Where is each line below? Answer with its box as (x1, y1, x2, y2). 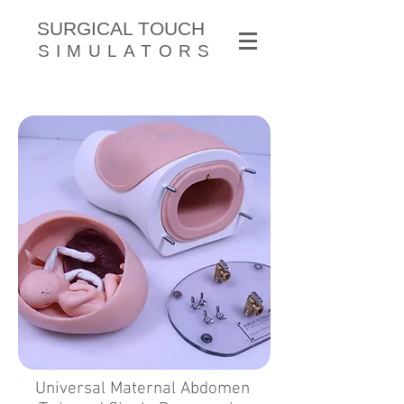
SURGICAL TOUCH (37, 18, 205, 39)
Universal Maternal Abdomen (34, 379, 254, 399)
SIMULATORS (38, 41, 216, 60)
